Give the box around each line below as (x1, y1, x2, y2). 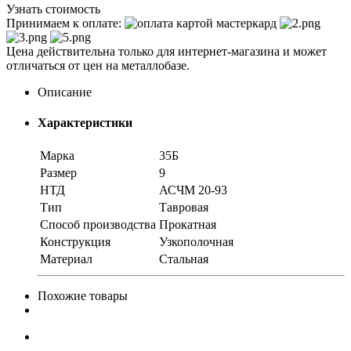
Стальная (159, 252, 208, 266)
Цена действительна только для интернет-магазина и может (6, 44, 327, 58)
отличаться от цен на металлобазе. (6, 58, 190, 72)
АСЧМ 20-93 (159, 183, 227, 197)
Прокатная (159, 218, 216, 232)
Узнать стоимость (6, 2, 100, 16)
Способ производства (40, 218, 156, 232)
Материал (40, 252, 92, 266)
